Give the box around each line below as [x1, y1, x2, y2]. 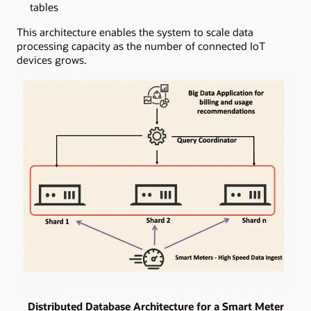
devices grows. [17, 53, 87, 67]
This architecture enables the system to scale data [17, 25, 253, 40]
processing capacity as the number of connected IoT [17, 39, 265, 53]
